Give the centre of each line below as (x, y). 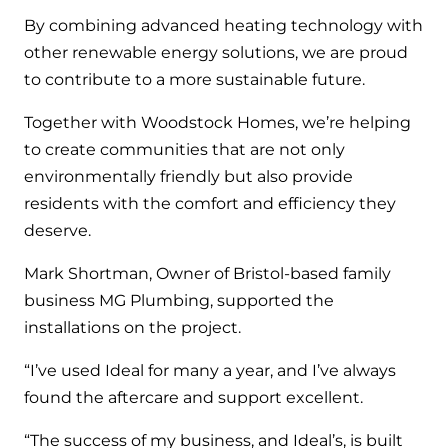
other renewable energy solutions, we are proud (216, 52)
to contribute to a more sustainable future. (194, 79)
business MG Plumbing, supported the (179, 300)
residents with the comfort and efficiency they (210, 203)
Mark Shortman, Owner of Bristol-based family (207, 273)
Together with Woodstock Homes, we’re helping (217, 122)
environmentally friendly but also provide (188, 176)
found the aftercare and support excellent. (193, 397)
